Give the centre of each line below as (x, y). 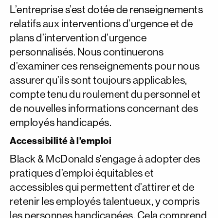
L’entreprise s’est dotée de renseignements (106, 9)
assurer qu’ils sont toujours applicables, (99, 80)
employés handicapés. (61, 122)
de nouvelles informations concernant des (104, 108)
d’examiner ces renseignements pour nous (105, 66)
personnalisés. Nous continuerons (87, 52)
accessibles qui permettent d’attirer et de (102, 187)
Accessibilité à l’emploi (61, 141)
